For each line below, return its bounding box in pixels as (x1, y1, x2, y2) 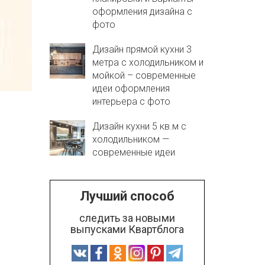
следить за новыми (79, 212, 175, 224)
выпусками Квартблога (70, 223, 184, 235)
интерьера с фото (92, 96, 170, 107)
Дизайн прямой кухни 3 (92, 44, 192, 55)
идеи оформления (92, 83, 170, 94)
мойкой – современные (92, 70, 196, 81)
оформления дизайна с (92, 6, 192, 17)
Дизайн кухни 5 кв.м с (92, 121, 186, 132)
